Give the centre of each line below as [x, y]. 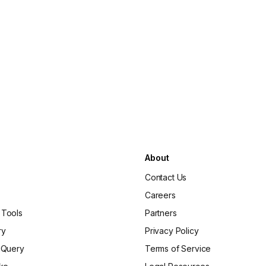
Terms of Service [178, 248]
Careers [160, 195]
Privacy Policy [172, 231]
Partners [161, 213]
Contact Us [166, 177]
